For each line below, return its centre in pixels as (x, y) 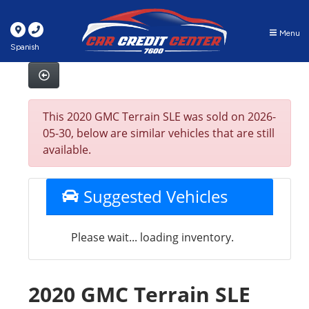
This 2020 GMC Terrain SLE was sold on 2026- (160, 117)
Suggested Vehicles (153, 196)
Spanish (25, 47)
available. (67, 150)
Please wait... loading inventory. (153, 237)
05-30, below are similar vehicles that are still (159, 133)
